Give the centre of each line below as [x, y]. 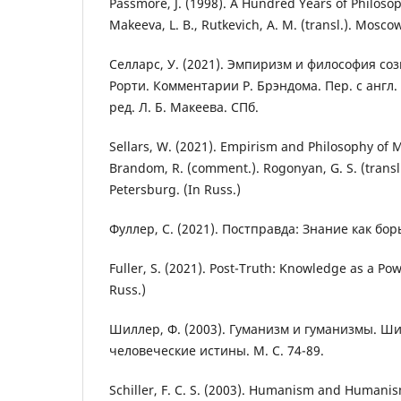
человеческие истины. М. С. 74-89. [217, 351]
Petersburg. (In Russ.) [175, 190]
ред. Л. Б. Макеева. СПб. [184, 107]
